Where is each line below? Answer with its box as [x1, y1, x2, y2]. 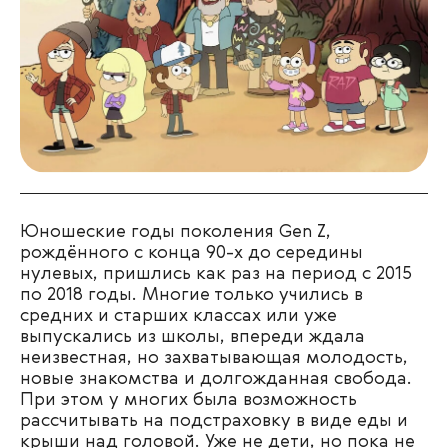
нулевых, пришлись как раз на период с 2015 [20, 264, 412, 283]
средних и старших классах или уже [20, 306, 337, 325]
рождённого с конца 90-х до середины [20, 243, 363, 262]
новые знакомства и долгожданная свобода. [20, 369, 412, 388]
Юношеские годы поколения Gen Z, [20, 222, 331, 241]
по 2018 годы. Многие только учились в [20, 285, 363, 304]
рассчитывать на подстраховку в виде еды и [20, 411, 408, 430]
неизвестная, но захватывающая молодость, [20, 348, 408, 367]
